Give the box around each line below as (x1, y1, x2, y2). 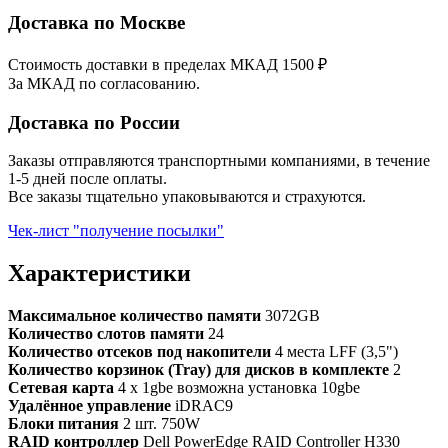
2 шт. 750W (119, 415, 200, 433)
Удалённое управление (8, 397, 171, 415)
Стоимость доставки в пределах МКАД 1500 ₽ (8, 55, 327, 73)
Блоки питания (8, 415, 119, 433)
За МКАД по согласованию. (8, 74, 200, 92)
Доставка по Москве (8, 12, 185, 34)
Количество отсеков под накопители (8, 343, 271, 361)
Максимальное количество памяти (8, 307, 261, 325)
